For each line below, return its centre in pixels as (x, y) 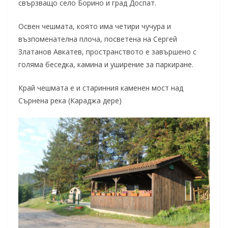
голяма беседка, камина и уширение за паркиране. (106, 65)
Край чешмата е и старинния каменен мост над (101, 88)
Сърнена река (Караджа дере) (70, 101)
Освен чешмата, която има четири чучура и (95, 26)
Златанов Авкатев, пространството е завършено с (107, 52)
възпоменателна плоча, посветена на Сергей (98, 39)
